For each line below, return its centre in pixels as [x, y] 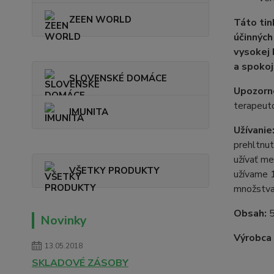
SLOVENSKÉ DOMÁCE [118, 78]
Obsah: [250, 213]
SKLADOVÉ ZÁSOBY [80, 263]
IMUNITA [89, 112]
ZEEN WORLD [100, 20]
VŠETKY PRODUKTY [114, 171]
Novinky [64, 220]
